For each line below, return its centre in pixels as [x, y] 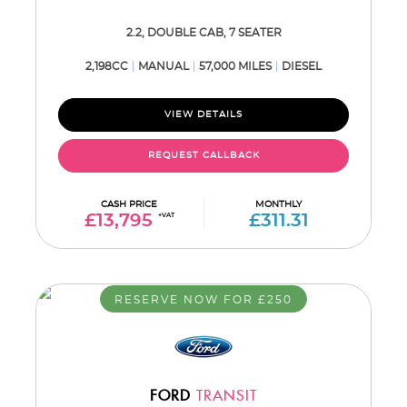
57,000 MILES [235, 66]
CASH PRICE [129, 204]
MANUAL [164, 66]
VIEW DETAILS [203, 114]
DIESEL [302, 66]
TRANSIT [224, 397]
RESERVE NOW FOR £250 [203, 300]
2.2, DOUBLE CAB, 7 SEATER [203, 33]
